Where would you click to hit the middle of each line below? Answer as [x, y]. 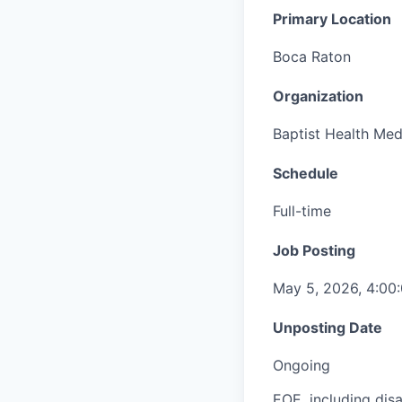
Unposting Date [328, 327]
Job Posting [314, 250]
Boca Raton [312, 57]
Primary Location [332, 19]
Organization [318, 96]
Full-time [302, 210]
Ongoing [301, 365]
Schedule [306, 173]
